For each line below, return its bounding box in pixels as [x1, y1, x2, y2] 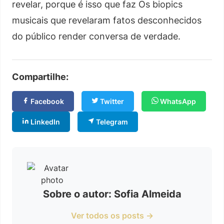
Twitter [98, 96, 124, 105]
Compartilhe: [12, 71, 68, 82]
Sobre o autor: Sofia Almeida [42, 187, 181, 200]
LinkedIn [29, 117, 60, 126]
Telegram [94, 117, 128, 126]
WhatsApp [158, 96, 196, 105]
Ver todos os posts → [70, 210, 153, 220]
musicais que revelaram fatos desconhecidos [12, 14, 201, 25]
